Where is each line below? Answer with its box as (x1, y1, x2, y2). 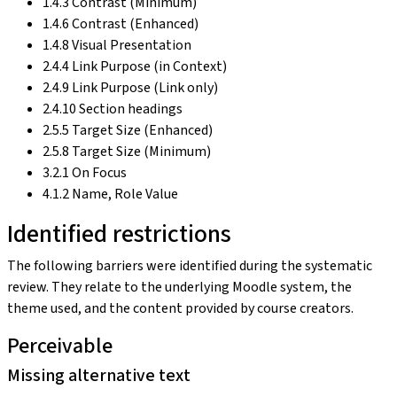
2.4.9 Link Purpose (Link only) (43, 78, 218, 97)
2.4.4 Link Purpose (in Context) (43, 57, 227, 75)
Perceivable (7, 331, 113, 360)
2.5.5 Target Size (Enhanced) (43, 121, 213, 139)
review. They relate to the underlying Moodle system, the (7, 277, 352, 296)
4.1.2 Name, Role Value (43, 184, 178, 203)
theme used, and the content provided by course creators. (7, 299, 354, 317)
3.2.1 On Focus (43, 163, 127, 182)
